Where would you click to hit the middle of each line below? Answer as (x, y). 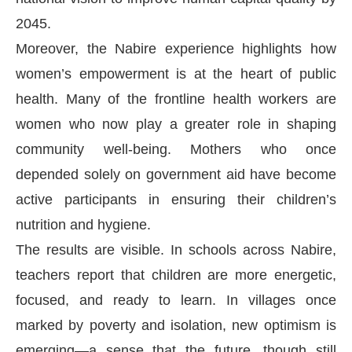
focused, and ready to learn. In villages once (176, 300)
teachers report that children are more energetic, (176, 275)
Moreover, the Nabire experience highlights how (176, 48)
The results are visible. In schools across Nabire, (176, 249)
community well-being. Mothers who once (176, 149)
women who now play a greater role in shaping (176, 124)
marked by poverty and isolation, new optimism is (176, 325)
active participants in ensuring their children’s (176, 199)
